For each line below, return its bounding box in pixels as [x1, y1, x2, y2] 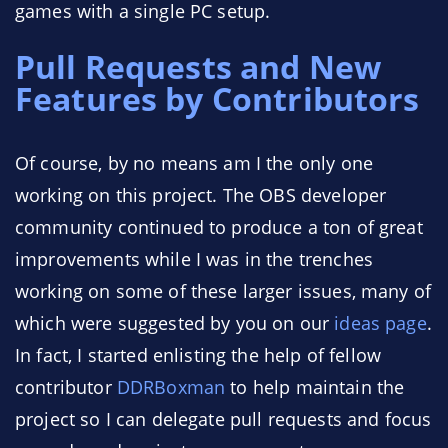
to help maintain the [225, 375, 405, 399]
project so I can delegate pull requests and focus [15, 407, 432, 431]
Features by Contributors [15, 77, 420, 120]
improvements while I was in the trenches [15, 247, 373, 271]
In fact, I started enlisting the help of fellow [15, 343, 382, 367]
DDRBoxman [116, 375, 226, 399]
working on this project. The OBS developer [15, 183, 387, 207]
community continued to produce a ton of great [15, 215, 423, 239]
